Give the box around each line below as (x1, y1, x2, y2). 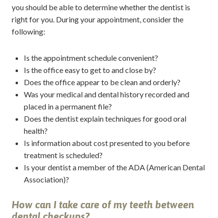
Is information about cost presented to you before (23, 138, 190, 147)
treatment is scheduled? (23, 150, 103, 160)
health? (23, 126, 48, 135)
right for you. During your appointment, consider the (11, 14, 183, 24)
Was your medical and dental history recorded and (23, 89, 189, 99)
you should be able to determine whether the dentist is (11, 2, 190, 12)
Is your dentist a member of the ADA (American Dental (23, 162, 205, 172)
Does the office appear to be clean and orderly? (23, 77, 181, 87)
